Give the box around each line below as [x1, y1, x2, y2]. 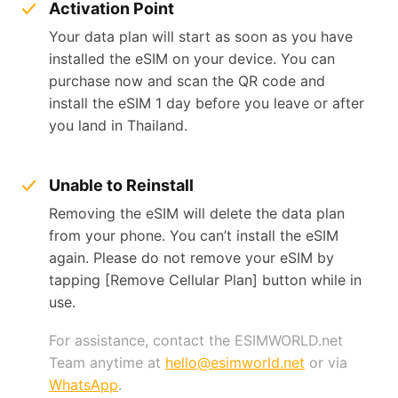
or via [305, 353, 347, 371]
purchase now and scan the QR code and [49, 71, 325, 90]
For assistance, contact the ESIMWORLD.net [49, 330, 343, 349]
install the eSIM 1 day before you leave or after [49, 93, 364, 112]
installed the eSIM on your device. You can [49, 49, 335, 68]
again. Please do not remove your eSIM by [49, 248, 334, 267]
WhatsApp [49, 375, 118, 394]
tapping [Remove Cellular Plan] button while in [49, 270, 362, 289]
